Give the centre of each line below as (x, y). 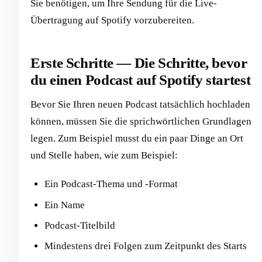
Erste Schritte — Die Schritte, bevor (139, 63)
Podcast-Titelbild (80, 225)
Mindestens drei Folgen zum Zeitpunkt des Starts (146, 246)
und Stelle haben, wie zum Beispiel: (104, 156)
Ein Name (65, 205)
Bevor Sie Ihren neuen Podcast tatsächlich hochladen (140, 105)
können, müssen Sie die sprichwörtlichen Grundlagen (141, 122)
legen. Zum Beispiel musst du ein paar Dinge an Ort (137, 139)
